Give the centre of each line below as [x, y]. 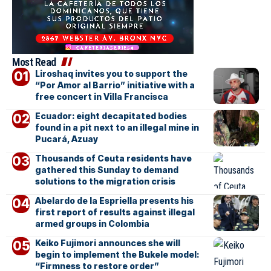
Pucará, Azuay [66, 139]
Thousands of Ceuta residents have [113, 158]
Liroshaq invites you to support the [111, 74]
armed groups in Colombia [92, 224]
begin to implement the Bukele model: [117, 255]
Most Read [34, 62]
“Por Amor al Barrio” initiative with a [115, 85]
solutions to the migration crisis [105, 181]
